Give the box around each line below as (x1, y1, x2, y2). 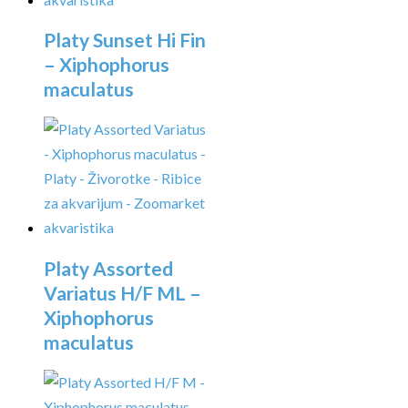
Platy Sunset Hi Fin (44, 28, 206, 52)
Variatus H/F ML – (44, 280, 201, 304)
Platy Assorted (44, 256, 173, 280)
